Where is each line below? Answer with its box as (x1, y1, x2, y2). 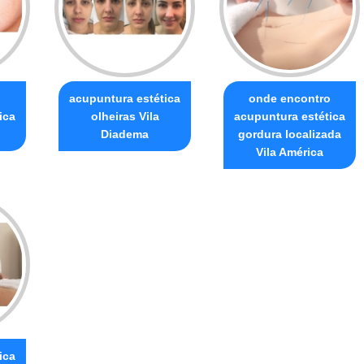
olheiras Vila (90, 109, 159, 123)
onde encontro (249, 91, 331, 105)
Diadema (101, 127, 149, 141)
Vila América (256, 145, 323, 158)
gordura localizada (238, 127, 341, 141)
